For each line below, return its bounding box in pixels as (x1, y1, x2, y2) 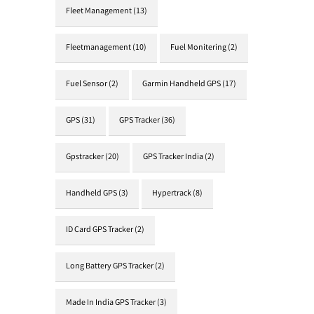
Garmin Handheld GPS (142, 78, 221, 90)
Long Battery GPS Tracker (66, 261, 153, 273)
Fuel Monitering (170, 42, 226, 54)
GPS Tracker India (143, 151, 203, 163)
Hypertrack (152, 188, 191, 200)
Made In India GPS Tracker (66, 297, 156, 309)
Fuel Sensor (66, 78, 107, 90)
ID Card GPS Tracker (66, 224, 133, 236)
